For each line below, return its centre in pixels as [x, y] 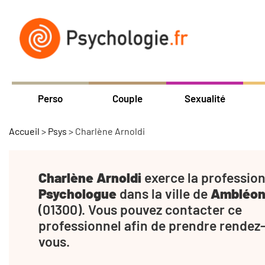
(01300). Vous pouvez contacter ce [140, 209]
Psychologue [77, 193]
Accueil [24, 131]
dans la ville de [164, 193]
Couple [128, 98]
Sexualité [205, 98]
